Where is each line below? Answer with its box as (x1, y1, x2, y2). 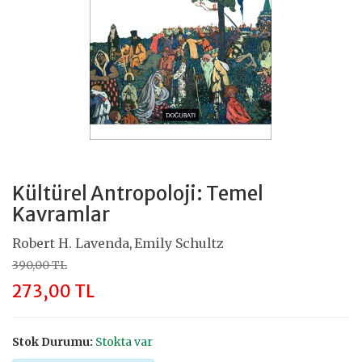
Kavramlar (12, 201, 110, 227)
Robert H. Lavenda (12, 234, 129, 251)
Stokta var (95, 334, 153, 349)
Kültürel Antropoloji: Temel (12, 180, 263, 206)
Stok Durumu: (12, 334, 93, 349)
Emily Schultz (134, 234, 224, 251)
